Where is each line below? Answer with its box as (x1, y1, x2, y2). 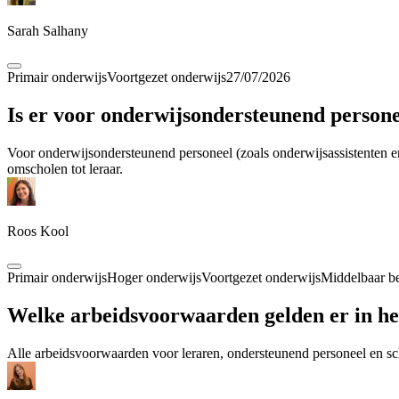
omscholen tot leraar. (7, 160, 123, 176)
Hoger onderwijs (107, 269, 201, 285)
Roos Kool (7, 223, 69, 239)
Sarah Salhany (7, 23, 88, 39)
